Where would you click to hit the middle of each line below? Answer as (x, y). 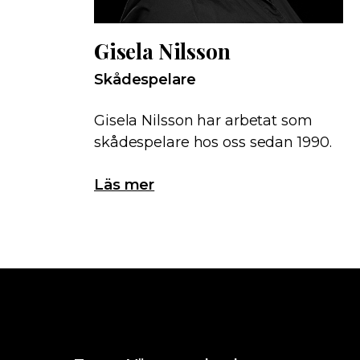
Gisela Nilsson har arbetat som (203, 121)
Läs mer (125, 185)
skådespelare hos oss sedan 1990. (213, 142)
